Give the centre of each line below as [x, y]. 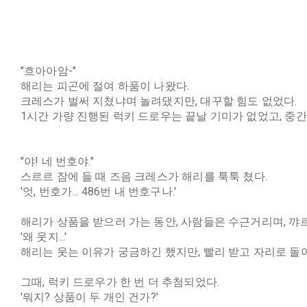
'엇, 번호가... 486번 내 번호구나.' [98, 192]
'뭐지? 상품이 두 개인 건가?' [89, 297]
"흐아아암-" [48, 71]
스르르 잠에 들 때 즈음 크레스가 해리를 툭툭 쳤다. [144, 176]
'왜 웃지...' [44, 237]
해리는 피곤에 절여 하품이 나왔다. [105, 86]
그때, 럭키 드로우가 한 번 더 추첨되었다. [120, 282]
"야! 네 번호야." [57, 161]
